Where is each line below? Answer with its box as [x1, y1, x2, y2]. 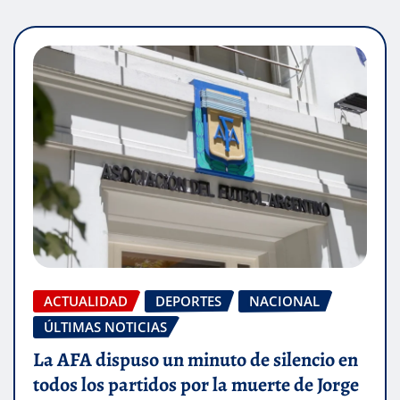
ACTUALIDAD [44, 291, 128, 310]
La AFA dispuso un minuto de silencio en [33, 346, 358, 373]
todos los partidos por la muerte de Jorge [33, 371, 359, 398]
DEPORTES [155, 291, 221, 310]
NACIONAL [249, 291, 320, 310]
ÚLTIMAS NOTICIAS [44, 317, 167, 336]
